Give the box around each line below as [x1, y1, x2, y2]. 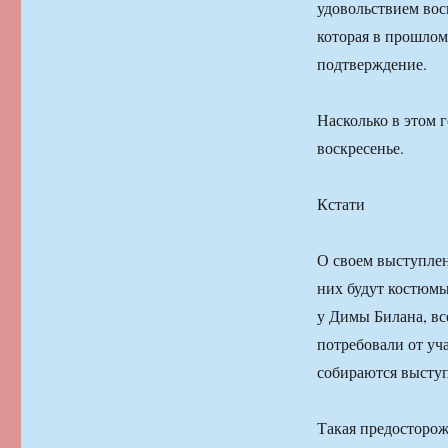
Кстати [316, 192, 365, 214]
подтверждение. [316, 52, 427, 74]
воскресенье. [316, 136, 404, 158]
